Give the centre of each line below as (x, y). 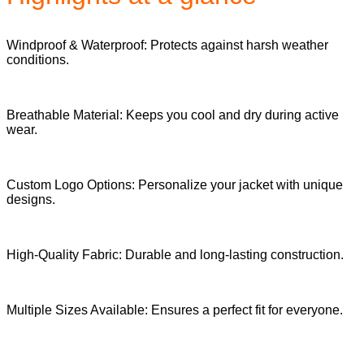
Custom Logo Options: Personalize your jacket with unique (175, 184)
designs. (31, 199)
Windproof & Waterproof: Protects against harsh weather (167, 45)
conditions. (38, 59)
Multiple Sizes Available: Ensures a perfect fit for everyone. (175, 310)
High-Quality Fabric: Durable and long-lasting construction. (175, 254)
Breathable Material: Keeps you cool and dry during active (173, 115)
